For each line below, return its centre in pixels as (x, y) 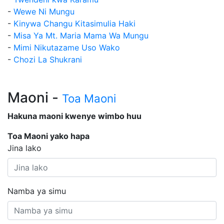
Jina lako (24, 148)
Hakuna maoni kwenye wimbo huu (74, 116)
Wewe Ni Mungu (44, 12)
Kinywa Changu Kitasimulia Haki (74, 24)
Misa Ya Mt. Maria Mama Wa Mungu (81, 36)
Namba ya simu (37, 191)
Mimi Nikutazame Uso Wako (67, 48)
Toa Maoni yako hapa (48, 136)
